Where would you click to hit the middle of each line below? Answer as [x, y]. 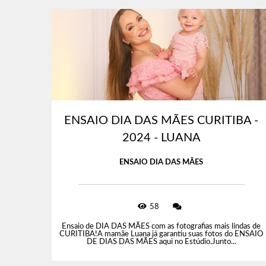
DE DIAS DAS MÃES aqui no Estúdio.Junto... [161, 242]
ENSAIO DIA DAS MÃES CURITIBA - [161, 121]
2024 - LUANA [161, 138]
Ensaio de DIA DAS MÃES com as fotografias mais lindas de [161, 227]
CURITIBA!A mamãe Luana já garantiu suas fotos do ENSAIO [161, 235]
